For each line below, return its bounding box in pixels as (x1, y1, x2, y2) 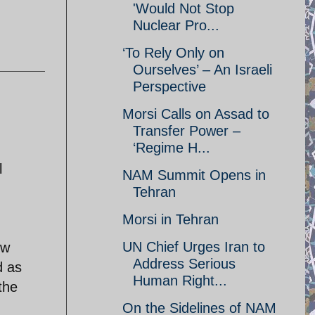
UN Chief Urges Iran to (122, 239, 265, 255)
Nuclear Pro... (133, 18, 219, 33)
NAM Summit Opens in (122, 167, 266, 183)
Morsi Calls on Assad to (122, 106, 269, 122)
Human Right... (133, 273, 227, 288)
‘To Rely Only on (122, 45, 224, 60)
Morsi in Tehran (122, 212, 219, 227)
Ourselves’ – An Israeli (133, 62, 272, 77)
